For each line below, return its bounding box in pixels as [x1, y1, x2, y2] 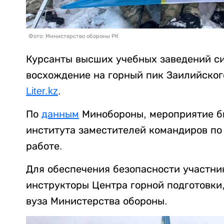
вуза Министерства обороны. [26, 195, 167, 207]
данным [41, 108, 79, 120]
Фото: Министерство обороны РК [28, 33, 118, 39]
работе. [26, 140, 62, 152]
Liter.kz [26, 85, 58, 97]
